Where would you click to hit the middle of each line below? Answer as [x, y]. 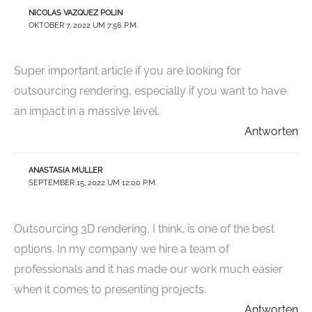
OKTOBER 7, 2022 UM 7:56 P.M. [83, 25]
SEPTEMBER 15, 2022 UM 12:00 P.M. [92, 183]
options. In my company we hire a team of [122, 249]
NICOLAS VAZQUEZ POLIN [75, 13]
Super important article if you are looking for [127, 71]
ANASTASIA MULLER [65, 171]
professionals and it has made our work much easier [148, 269]
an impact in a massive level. [87, 111]
